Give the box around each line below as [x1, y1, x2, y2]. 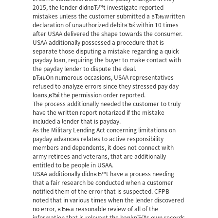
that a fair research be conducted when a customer [33, 180, 174, 185]
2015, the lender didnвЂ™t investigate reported [33, 4, 164, 10]
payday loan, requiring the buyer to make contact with [33, 57, 182, 63]
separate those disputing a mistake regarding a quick [33, 48, 180, 54]
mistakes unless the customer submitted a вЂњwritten [33, 13, 185, 19]
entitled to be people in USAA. [33, 162, 114, 168]
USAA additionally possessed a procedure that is [33, 39, 164, 45]
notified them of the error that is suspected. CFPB [33, 188, 170, 194]
